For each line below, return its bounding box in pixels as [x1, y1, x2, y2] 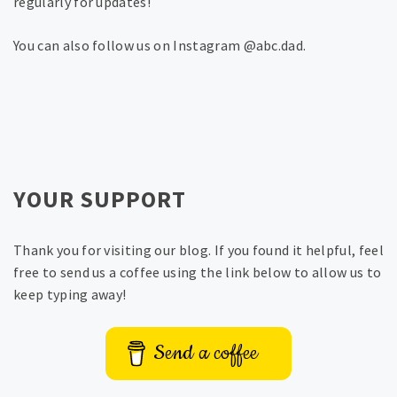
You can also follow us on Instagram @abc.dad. [13, 36, 307, 55]
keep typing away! [13, 285, 127, 304]
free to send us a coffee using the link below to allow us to [13, 263, 382, 282]
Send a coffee [153, 339, 259, 368]
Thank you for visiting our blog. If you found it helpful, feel [13, 241, 384, 260]
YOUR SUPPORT [13, 184, 186, 214]
